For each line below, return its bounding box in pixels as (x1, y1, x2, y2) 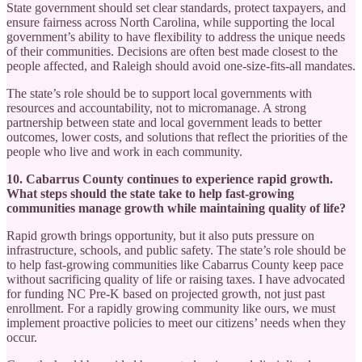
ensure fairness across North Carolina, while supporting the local (6, 15, 335, 29)
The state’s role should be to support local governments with (6, 86, 312, 100)
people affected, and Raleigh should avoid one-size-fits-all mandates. (6, 58, 356, 73)
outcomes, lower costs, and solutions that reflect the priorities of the (6, 129, 347, 144)
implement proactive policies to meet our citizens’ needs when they (6, 315, 346, 330)
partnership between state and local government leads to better (6, 115, 322, 129)
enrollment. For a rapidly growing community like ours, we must (6, 301, 335, 315)
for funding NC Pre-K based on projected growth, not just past (6, 286, 325, 301)
